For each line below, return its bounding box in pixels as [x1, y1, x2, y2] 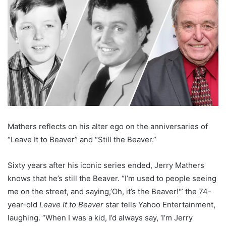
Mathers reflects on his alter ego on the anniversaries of [8, 121, 208, 131]
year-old [8, 199, 39, 209]
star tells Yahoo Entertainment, [105, 199, 215, 209]
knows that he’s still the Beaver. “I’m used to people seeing [8, 173, 216, 183]
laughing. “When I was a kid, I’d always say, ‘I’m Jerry [8, 212, 193, 222]
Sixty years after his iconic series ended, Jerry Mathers [8, 160, 204, 170]
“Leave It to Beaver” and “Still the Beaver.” [8, 134, 156, 144]
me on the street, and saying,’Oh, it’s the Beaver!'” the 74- [8, 186, 211, 196]
